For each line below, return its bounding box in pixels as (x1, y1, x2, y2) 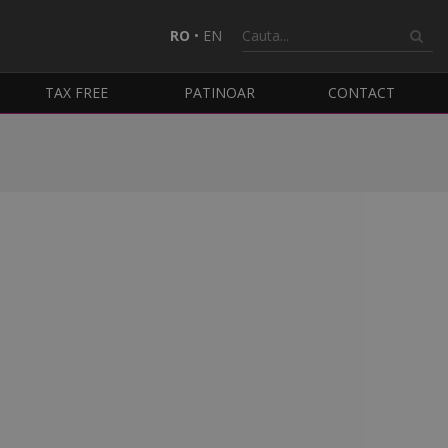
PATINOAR (183, 83, 255, 103)
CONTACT (328, 83, 396, 103)
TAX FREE (45, 83, 109, 103)
